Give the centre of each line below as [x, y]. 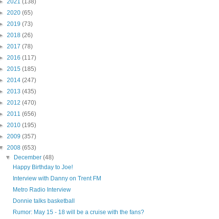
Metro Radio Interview [42, 190]
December [29, 158]
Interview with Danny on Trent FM [57, 179]
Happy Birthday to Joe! [43, 167]
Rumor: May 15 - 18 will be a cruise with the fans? [78, 212]
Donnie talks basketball [44, 201]
